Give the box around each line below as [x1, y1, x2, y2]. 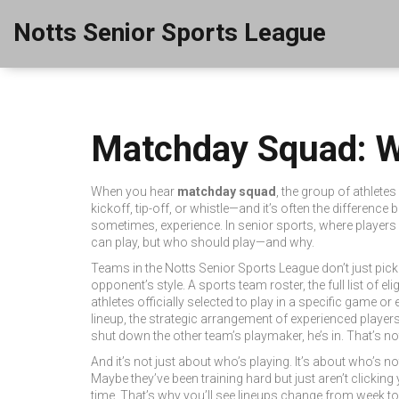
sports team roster [199, 278, 303, 292]
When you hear [91, 184, 177, 199]
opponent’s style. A [91, 278, 199, 292]
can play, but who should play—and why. [91, 235, 314, 249]
